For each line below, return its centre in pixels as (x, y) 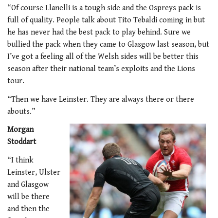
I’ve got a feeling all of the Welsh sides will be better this (103, 57)
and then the (28, 209)
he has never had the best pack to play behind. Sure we (99, 33)
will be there (28, 197)
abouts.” (21, 111)
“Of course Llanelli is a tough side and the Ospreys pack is (104, 8)
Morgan (20, 130)
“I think (20, 160)
